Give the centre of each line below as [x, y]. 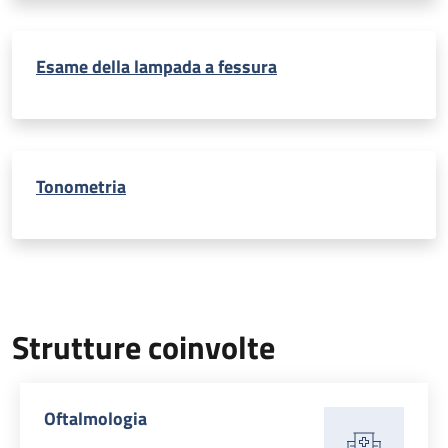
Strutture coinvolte [143, 347]
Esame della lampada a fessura [156, 66]
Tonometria [81, 186]
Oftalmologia [95, 418]
